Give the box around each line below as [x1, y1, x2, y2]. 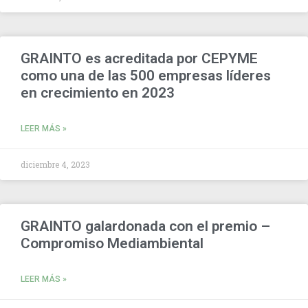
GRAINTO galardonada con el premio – [21, 217, 270, 234]
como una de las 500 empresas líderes [21, 67, 271, 84]
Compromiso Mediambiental [21, 234, 203, 252]
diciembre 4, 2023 [21, 158, 90, 170]
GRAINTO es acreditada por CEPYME [21, 49, 258, 67]
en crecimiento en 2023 [21, 84, 175, 101]
